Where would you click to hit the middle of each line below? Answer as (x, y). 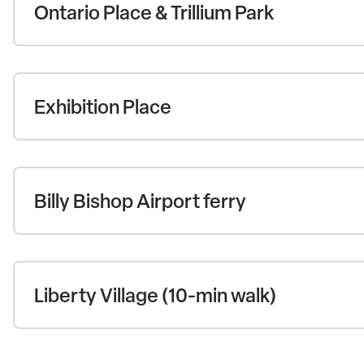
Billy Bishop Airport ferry (140, 201)
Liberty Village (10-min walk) (155, 295)
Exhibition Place (103, 107)
